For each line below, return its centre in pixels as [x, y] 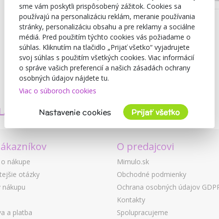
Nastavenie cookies [75, 112]
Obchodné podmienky [152, 174]
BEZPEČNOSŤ [179, 100]
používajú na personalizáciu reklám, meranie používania [107, 16]
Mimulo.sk [133, 161]
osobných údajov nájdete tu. [64, 78]
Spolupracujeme [142, 212]
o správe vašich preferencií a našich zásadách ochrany [105, 67]
